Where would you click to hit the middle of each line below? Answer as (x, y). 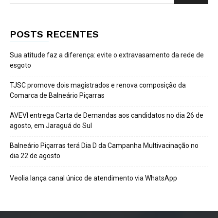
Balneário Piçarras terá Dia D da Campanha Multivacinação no (104, 145)
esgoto (20, 65)
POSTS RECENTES (54, 34)
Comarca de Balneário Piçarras (57, 95)
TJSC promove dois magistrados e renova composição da (98, 85)
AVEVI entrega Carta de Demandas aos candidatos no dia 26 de (107, 115)
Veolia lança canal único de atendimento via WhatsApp (93, 178)
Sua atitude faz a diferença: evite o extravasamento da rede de (107, 55)
